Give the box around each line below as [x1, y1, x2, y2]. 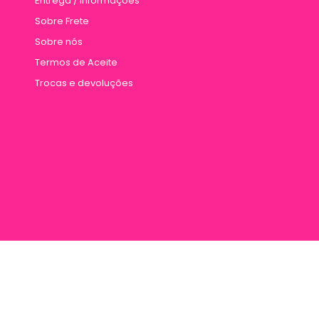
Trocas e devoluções [35, 76, 133, 90]
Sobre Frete [35, 14, 89, 28]
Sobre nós [35, 35, 83, 49]
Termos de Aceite [35, 56, 117, 70]
